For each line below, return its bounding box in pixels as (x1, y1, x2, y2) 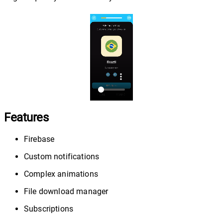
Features (4, 110, 49, 124)
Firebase (24, 134, 55, 144)
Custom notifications (24, 151, 100, 161)
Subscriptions (24, 204, 74, 214)
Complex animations (24, 169, 98, 179)
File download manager (24, 186, 109, 196)
